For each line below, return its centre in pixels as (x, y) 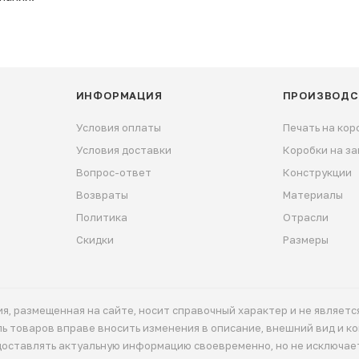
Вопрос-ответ (113, 172)
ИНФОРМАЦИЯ (119, 95)
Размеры (305, 239)
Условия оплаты (118, 127)
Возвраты (102, 194)
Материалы (313, 194)
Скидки (95, 239)
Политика (101, 217)
